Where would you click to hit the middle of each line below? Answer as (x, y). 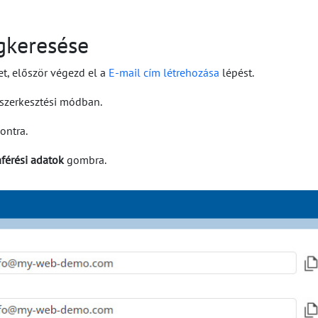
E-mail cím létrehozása (164, 72)
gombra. (85, 160)
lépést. (237, 72)
